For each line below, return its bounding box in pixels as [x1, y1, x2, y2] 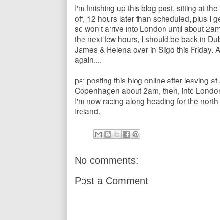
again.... [75, 54, 102, 65]
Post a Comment [75, 175, 148, 186]
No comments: [75, 154, 138, 165]
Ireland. [75, 105, 100, 116]
